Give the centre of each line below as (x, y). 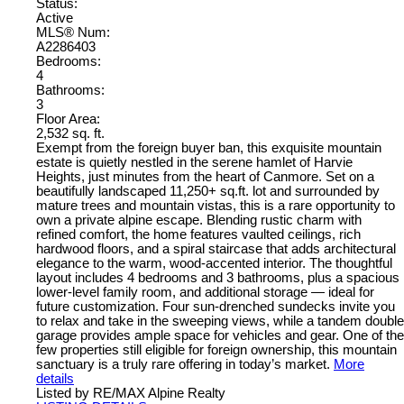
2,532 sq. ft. (70, 133)
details (55, 378)
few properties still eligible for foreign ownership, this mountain (216, 349)
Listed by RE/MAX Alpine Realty (131, 393)
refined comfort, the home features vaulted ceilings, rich (198, 234)
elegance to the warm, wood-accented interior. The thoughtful (214, 263)
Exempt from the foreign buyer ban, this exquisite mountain (209, 147)
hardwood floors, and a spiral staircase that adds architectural (216, 248)
